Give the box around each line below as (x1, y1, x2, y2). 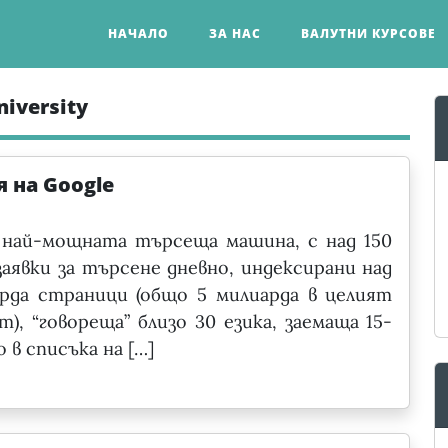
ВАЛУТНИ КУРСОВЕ (301, 24, 436, 42)
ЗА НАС (209, 24, 261, 42)
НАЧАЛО (108, 24, 169, 42)
